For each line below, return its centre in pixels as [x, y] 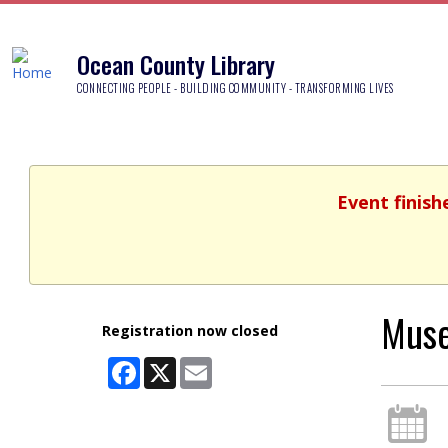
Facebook [171, 364]
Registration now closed [189, 330]
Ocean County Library [176, 63]
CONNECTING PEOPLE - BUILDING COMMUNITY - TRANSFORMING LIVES [235, 87]
